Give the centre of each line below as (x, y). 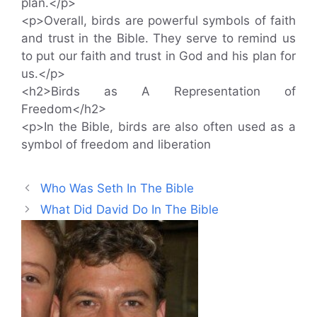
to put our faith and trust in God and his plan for (158, 56)
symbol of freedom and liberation (116, 144)
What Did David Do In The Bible (130, 209)
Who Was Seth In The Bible (117, 188)
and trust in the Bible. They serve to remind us (158, 38)
